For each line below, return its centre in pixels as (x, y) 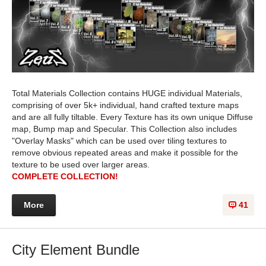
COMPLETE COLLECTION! (65, 176)
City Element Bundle (76, 249)
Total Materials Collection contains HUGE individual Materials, (127, 93)
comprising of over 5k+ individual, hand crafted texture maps (125, 105)
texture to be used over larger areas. (81, 164)
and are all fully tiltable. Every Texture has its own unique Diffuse (132, 117)
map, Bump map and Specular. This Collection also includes (124, 129)
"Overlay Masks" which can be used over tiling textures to (119, 140)
